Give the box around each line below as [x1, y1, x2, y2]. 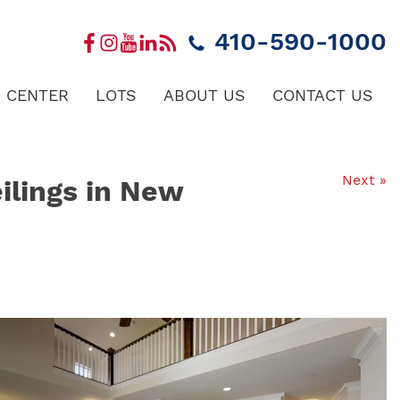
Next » [342, 171, 387, 189]
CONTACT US [272, 86, 373, 104]
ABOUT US [163, 86, 246, 104]
